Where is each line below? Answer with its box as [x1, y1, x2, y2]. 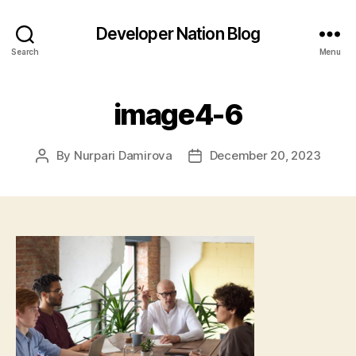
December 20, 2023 [209, 148, 321, 163]
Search [11, 46, 39, 56]
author [41, 166, 79, 181]
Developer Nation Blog [95, 23, 261, 44]
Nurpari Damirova [73, 148, 172, 163]
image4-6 [113, 97, 243, 132]
